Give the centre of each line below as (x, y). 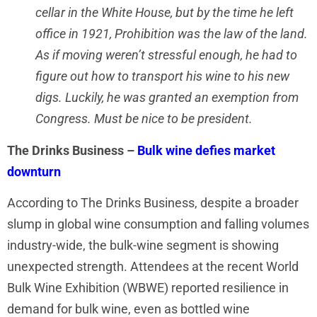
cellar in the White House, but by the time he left (165, 13)
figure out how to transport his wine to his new (162, 76)
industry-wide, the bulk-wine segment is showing (143, 246)
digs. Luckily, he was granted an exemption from (167, 98)
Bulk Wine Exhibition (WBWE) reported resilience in (148, 288)
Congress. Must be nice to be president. (144, 119)
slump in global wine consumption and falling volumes (158, 224)
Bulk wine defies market (206, 150)
